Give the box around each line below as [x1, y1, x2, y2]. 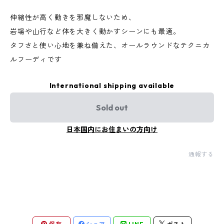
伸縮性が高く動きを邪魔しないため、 [10, 13, 136, 22]
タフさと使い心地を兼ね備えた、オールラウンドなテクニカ [10, 41, 210, 50]
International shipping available [49, 81, 175, 90]
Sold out [96, 102, 128, 112]
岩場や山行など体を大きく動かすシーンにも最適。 [10, 27, 180, 36]
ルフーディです [10, 55, 62, 64]
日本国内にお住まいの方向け [66, 125, 157, 134]
